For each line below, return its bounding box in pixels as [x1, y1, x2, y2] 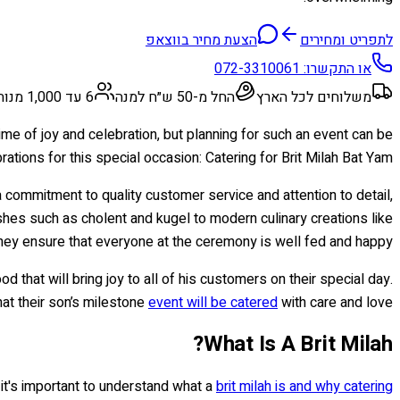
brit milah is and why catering [216, 375, 393, 397]
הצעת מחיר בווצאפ [146, 29, 257, 51]
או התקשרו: [300, 57, 371, 79]
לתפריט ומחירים [300, 29, 393, 51]
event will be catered [148, 291, 278, 313]
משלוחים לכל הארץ [256, 86, 371, 108]
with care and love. [278, 291, 393, 313]
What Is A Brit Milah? [203, 328, 393, 360]
